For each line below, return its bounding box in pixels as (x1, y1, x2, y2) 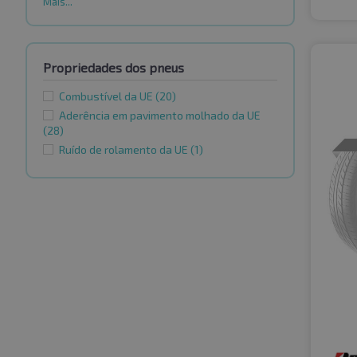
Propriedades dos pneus (43, 60, 184, 76)
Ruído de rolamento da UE (59, 143, 190, 157)
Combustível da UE (59, 89, 155, 104)
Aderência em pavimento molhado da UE (59, 108, 261, 123)
